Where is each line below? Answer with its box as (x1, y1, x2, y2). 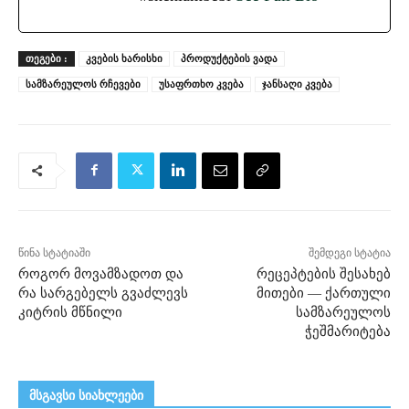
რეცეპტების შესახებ (256, 266, 391, 281)
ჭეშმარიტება (304, 323, 391, 339)
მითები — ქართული (256, 285, 391, 300)
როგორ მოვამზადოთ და (18, 266, 184, 281)
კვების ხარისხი (86, 52, 163, 64)
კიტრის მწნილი (18, 304, 122, 320)
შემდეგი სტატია (308, 246, 391, 259)
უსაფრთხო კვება (159, 78, 244, 89)
